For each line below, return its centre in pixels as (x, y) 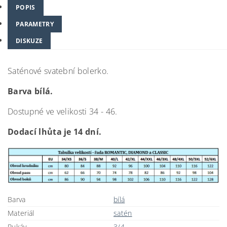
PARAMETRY (35, 24)
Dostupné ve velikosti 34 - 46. (63, 111)
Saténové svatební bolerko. (58, 71)
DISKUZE (29, 41)
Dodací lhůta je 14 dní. (55, 132)
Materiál (21, 213)
